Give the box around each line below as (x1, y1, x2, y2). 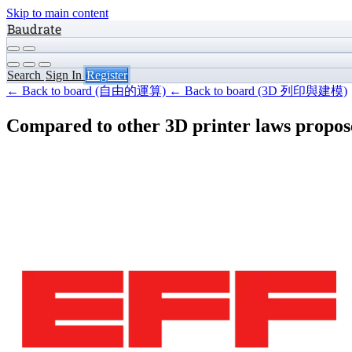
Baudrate (7, 20, 61, 37)
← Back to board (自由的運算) (6, 84, 169, 97)
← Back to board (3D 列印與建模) (169, 84, 347, 97)
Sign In (46, 68, 85, 82)
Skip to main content (6, 6, 108, 20)
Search (7, 68, 44, 82)
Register (86, 68, 127, 82)
